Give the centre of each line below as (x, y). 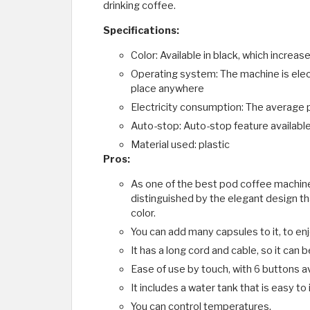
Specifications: (141, 31)
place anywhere (167, 89)
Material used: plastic (180, 145)
